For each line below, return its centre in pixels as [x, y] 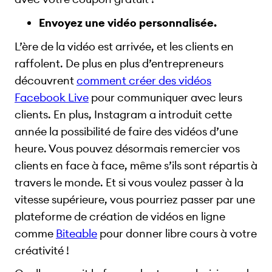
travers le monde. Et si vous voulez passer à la [129, 182]
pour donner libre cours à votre [177, 233]
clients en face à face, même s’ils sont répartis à [136, 165]
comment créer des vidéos [144, 80]
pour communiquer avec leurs [165, 97]
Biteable [76, 233]
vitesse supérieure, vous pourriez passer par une [135, 199]
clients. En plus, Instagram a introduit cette [123, 114]
